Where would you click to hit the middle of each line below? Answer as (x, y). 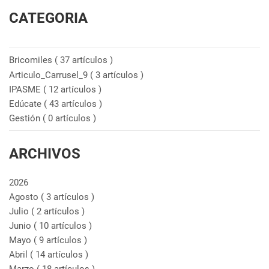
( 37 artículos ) (84, 60)
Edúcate (26, 104)
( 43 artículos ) (73, 104)
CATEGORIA (48, 18)
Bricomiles (32, 60)
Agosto (25, 197)
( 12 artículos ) (72, 89)
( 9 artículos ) (60, 240)
